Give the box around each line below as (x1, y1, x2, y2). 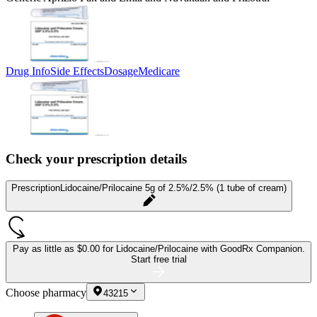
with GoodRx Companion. (200, 243, 305, 255)
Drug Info (6, 64, 50, 77)
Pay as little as (12, 243, 77, 255)
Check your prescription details (6, 151, 187, 167)
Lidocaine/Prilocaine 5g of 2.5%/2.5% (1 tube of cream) (60, 183, 287, 194)
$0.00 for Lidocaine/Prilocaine (76, 243, 201, 255)
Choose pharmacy (6, 287, 86, 299)
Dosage (104, 64, 138, 77)
